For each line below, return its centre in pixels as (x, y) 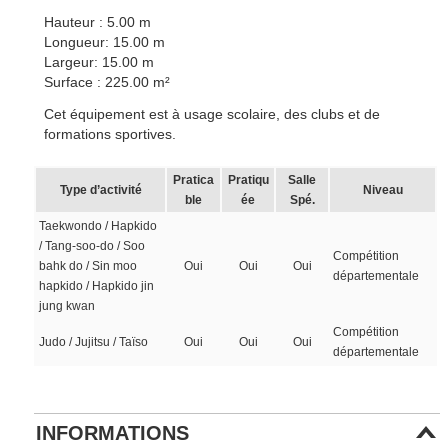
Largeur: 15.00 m (99, 62)
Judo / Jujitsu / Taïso (94, 342)
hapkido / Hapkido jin (97, 286)
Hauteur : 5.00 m (98, 22)
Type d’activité (100, 190)
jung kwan (67, 306)
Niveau (382, 190)
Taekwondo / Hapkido (98, 226)
